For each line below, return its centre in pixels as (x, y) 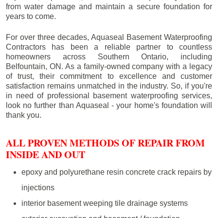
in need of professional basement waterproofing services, (109, 96)
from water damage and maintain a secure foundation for (109, 7)
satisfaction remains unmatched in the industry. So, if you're (109, 86)
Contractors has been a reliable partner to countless (109, 47)
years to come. (31, 17)
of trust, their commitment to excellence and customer (109, 76)
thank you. (24, 115)
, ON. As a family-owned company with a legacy (129, 67)
